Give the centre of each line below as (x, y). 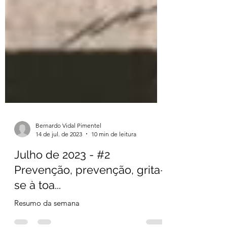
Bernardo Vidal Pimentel (68, 150)
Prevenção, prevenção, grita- (89, 195)
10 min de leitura (114, 159)
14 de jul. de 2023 (59, 159)
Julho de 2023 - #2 (62, 180)
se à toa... (37, 210)
